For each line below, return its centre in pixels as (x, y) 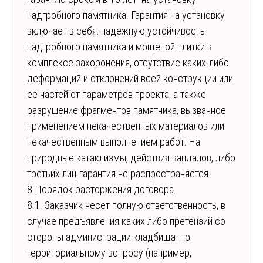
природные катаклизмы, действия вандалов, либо (131, 158)
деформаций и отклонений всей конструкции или (130, 79)
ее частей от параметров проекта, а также (117, 95)
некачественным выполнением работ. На (114, 142)
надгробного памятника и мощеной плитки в (119, 47)
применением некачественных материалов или (126, 126)
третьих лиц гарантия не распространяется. (119, 174)
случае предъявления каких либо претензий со (126, 221)
